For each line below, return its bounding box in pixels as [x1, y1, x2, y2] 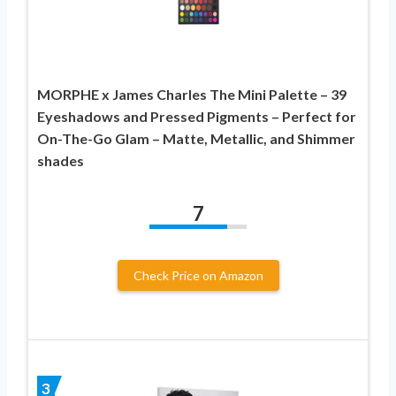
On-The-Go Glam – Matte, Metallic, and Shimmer [37, 129, 355, 147]
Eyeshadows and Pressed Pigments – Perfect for [37, 107, 356, 125]
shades [37, 151, 84, 169]
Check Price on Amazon [133, 267, 263, 283]
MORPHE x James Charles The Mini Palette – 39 [37, 85, 346, 103]
